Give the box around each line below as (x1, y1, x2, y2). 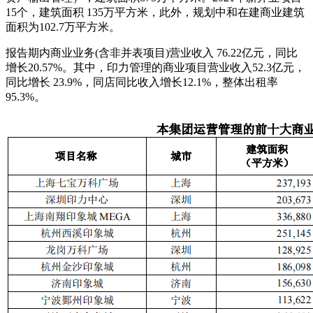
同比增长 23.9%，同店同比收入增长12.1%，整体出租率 (6, 75, 278, 88)
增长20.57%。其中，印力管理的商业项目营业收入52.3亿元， (6, 61, 305, 73)
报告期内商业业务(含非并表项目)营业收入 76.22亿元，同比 (6, 46, 298, 59)
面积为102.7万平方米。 (6, 20, 120, 33)
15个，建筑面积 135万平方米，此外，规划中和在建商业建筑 (6, 6, 305, 18)
